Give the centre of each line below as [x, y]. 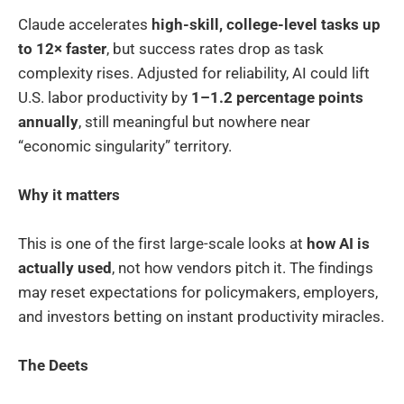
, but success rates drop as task [215, 48]
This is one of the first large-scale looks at [162, 244]
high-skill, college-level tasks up [266, 24]
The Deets [53, 366]
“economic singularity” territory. [125, 146]
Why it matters [69, 195]
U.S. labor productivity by [105, 97]
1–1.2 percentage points [277, 97]
